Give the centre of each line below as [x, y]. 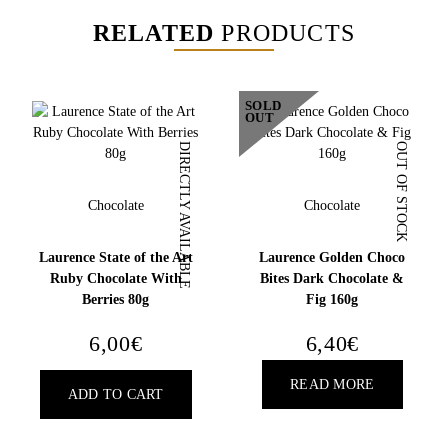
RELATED [153, 33]
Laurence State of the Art [115, 258]
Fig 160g [332, 300]
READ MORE [332, 385]
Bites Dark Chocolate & [332, 279]
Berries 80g [116, 300]
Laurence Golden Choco [332, 258]
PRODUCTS [285, 33]
